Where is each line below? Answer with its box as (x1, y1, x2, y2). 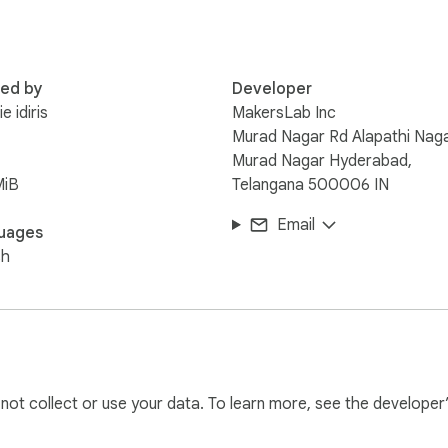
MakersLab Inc (232, 102, 336, 123)
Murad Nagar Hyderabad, (232, 150, 412, 171)
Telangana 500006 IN (232, 174, 389, 195)
